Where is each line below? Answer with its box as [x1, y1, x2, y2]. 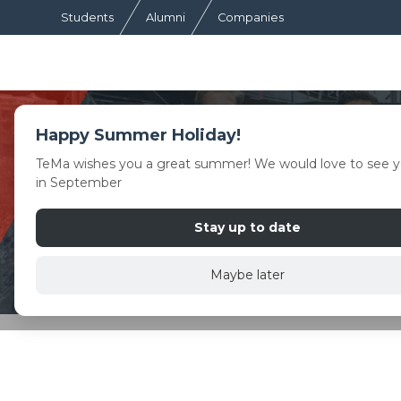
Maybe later [209, 267, 285, 283]
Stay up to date [193, 219, 301, 235]
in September [36, 175, 122, 191]
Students [61, 11, 114, 24]
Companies [218, 11, 284, 24]
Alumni [146, 11, 185, 24]
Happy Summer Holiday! [36, 125, 241, 145]
